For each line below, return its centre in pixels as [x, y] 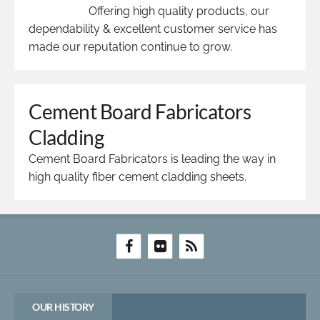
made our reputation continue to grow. [130, 46]
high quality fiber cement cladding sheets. [137, 176]
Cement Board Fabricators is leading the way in [152, 159]
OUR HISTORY [63, 306]
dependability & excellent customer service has [153, 29]
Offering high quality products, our [179, 11]
